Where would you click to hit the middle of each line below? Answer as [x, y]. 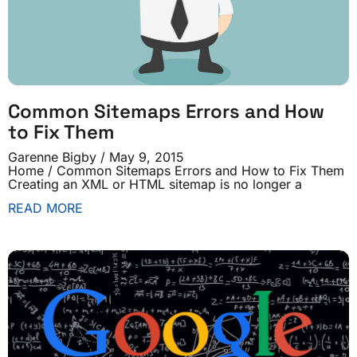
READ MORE [45, 208]
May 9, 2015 [145, 157]
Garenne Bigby [54, 157]
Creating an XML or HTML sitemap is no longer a [155, 184]
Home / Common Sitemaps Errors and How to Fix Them [176, 171]
